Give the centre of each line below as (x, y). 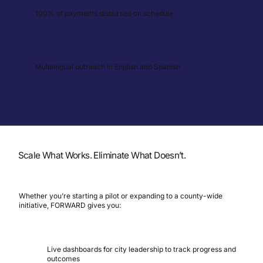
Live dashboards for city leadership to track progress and (142, 249)
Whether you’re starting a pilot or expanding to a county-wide (120, 196)
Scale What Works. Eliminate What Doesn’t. (102, 155)
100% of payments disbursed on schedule (104, 13)
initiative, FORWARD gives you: (70, 205)
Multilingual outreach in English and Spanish (108, 67)
